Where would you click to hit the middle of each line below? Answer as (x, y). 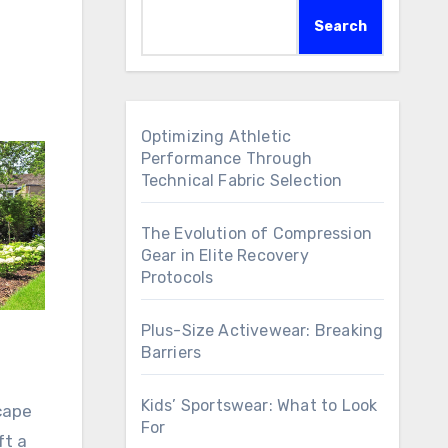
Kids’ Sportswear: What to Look (259, 405)
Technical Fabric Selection (241, 180)
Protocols (177, 277)
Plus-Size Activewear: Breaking (262, 330)
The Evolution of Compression (256, 233)
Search (340, 26)
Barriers (171, 352)
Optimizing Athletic (216, 136)
